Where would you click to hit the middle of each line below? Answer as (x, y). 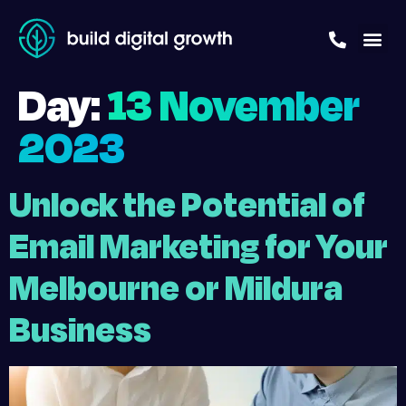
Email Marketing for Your (198, 247)
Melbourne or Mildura (176, 289)
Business (80, 331)
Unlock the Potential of (187, 206)
